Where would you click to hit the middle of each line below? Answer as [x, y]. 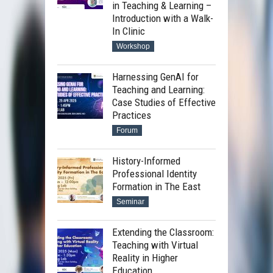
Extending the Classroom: [163, 232]
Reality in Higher [145, 258]
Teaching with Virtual [155, 245]
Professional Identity [154, 174]
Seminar [130, 202]
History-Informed [146, 161]
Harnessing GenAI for [155, 77]
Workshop [133, 47]
